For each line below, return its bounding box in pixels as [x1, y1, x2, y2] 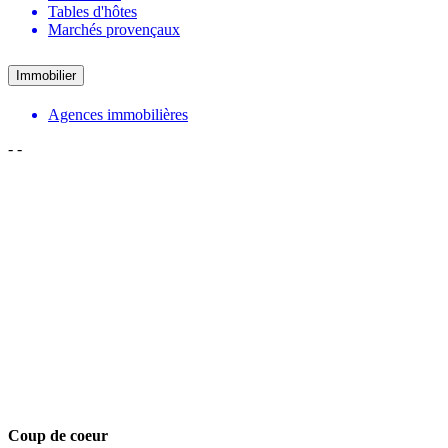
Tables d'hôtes [48, 2, 137, 20]
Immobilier [16, 67, 76, 83]
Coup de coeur [8, 426, 108, 444]
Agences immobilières [48, 105, 188, 123]
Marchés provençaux [48, 20, 180, 38]
